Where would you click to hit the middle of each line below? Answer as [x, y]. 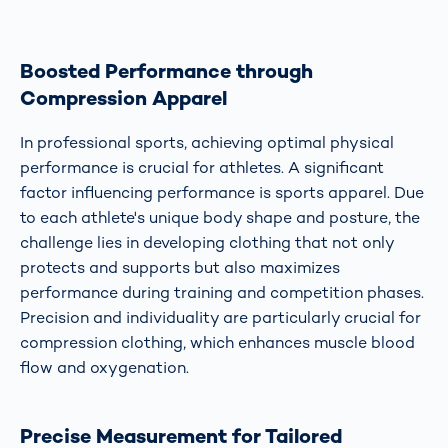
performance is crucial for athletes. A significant [202, 168]
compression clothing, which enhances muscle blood [217, 343]
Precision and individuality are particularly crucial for [220, 318]
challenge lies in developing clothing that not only [207, 243]
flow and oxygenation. [104, 368]
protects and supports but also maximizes [180, 268]
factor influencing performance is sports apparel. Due [222, 193]
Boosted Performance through [166, 70]
